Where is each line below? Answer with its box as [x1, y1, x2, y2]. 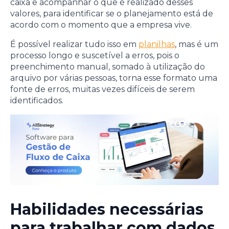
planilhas [139, 39, 175, 49]
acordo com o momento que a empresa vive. [10, 19, 192, 30]
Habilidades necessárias [10, 200, 203, 219]
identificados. [10, 95, 63, 105]
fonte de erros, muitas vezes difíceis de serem [10, 84, 195, 94]
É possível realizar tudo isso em [10, 39, 139, 49]
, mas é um [175, 39, 218, 49]
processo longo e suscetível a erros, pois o [10, 50, 179, 60]
